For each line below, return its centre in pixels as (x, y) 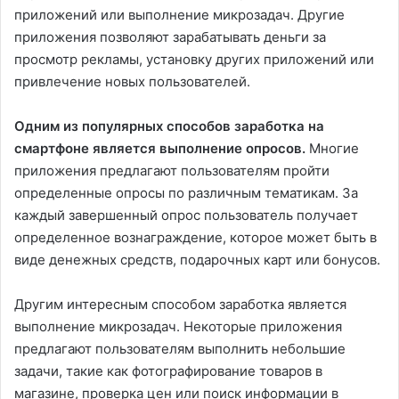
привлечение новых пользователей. (132, 82)
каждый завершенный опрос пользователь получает (186, 216)
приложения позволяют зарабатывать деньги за (170, 37)
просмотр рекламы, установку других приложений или (194, 60)
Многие (332, 149)
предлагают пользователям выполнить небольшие (180, 349)
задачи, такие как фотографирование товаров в (168, 371)
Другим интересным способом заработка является (180, 305)
